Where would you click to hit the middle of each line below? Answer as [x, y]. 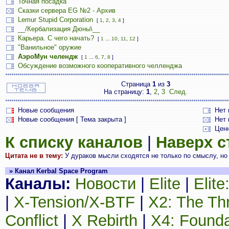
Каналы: [38, 184]
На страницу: [125, 92]
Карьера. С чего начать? [56, 38]
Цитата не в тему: [34, 156]
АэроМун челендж [48, 56]
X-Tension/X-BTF [74, 202]
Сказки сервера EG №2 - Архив [67, 10]
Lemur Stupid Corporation [55, 20]
